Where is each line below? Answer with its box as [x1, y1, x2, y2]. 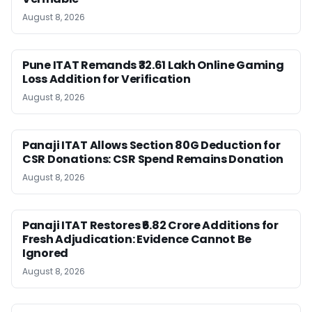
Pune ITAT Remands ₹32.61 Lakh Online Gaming [22, 56, 284, 73]
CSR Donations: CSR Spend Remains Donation [22, 150, 284, 167]
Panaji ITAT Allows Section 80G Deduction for [22, 136, 281, 153]
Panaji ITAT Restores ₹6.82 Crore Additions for [22, 217, 279, 233]
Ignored [22, 244, 68, 261]
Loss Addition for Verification [22, 70, 191, 87]
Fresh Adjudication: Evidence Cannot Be [22, 231, 252, 247]
